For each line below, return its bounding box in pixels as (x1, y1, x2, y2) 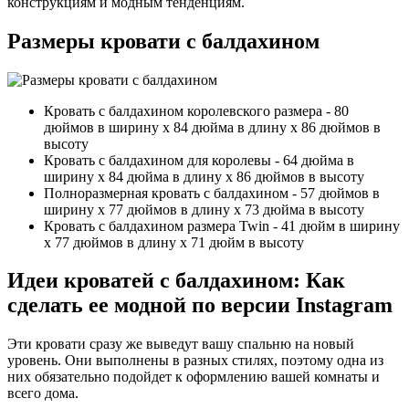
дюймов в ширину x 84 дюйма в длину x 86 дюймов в (44, 119, 381, 135)
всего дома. (7, 385, 79, 402)
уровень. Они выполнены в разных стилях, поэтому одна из (7, 352, 383, 369)
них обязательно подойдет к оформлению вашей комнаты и (7, 369, 380, 385)
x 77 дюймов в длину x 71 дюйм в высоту (44, 234, 304, 250)
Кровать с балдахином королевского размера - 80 (44, 102, 349, 119)
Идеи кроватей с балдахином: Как (7, 268, 345, 293)
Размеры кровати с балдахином (7, 28, 320, 53)
